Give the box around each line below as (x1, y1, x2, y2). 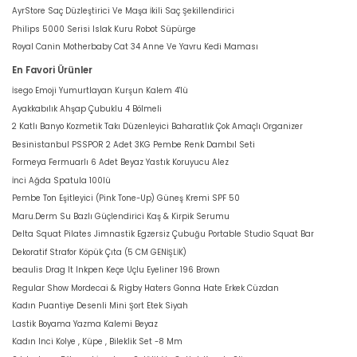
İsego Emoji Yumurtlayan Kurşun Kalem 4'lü (12, 85, 188, 96)
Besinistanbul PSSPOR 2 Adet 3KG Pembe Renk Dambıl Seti (12, 139, 255, 150)
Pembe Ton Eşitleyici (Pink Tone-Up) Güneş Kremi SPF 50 (12, 193, 240, 204)
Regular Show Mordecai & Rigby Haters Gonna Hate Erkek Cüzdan (12, 282, 279, 293)
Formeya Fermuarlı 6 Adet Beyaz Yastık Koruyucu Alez (12, 157, 229, 168)
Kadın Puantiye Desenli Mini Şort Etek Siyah (12, 300, 188, 312)
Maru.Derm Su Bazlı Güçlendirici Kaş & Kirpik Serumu (12, 210, 229, 222)
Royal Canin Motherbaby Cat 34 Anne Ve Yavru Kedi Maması (12, 41, 258, 53)
